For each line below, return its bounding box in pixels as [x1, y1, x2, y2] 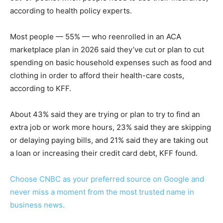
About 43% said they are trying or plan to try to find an [10, 110, 200, 119]
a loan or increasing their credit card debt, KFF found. [10, 148, 198, 158]
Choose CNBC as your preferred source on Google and [10, 174, 204, 184]
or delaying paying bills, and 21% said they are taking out [10, 135, 208, 145]
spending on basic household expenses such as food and [10, 58, 212, 68]
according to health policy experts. [10, 6, 132, 16]
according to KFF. [10, 84, 71, 94]
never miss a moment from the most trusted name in [10, 187, 194, 197]
